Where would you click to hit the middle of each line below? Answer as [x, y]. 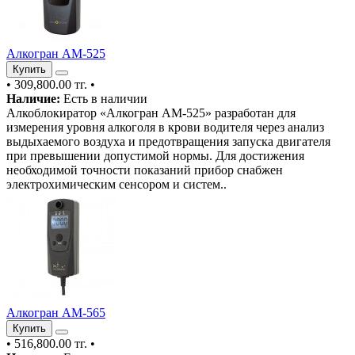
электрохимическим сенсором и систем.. [116, 184]
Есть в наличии [104, 98]
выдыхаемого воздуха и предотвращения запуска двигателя [168, 141]
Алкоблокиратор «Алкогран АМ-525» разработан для [151, 113]
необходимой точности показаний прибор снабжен [145, 170]
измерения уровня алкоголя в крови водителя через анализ [165, 127]
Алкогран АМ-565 [56, 312]
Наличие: [33, 98]
